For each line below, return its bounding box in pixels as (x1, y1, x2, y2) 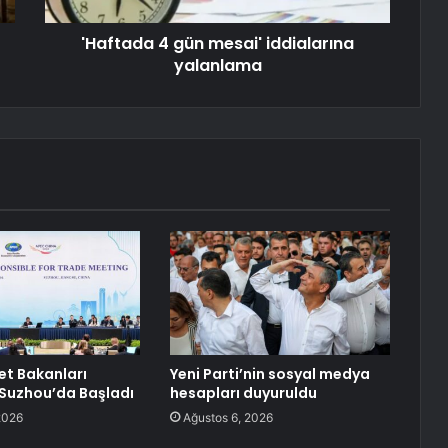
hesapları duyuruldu (169, 383, 317, 404)
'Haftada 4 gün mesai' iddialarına (81, 32, 354, 56)
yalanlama (173, 54, 262, 78)
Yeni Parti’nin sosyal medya (169, 364, 370, 385)
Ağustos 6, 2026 (182, 410, 273, 426)
